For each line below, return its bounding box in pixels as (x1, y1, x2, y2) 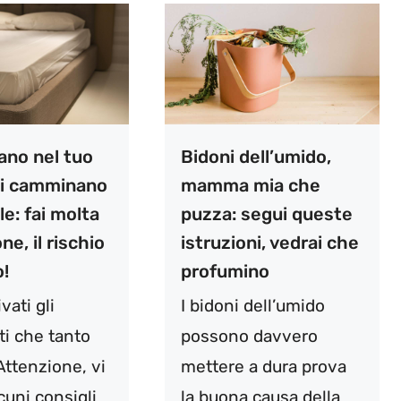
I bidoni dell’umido (180, 295, 325, 317)
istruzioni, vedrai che (180, 232, 359, 254)
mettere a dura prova (180, 356, 346, 378)
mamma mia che (180, 175, 320, 197)
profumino (180, 260, 269, 283)
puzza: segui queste (180, 203, 353, 226)
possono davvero (180, 326, 318, 347)
